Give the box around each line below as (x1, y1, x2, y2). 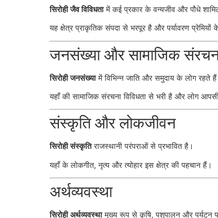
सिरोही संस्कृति (50, 141, 91, 151)
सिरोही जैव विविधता (50, 4, 104, 14)
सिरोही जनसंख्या (50, 73, 96, 83)
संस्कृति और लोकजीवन (50, 113, 176, 133)
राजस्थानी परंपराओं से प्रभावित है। (91, 141, 194, 151)
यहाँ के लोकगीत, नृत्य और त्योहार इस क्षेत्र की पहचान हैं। (50, 160, 212, 170)
